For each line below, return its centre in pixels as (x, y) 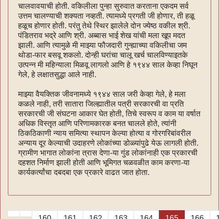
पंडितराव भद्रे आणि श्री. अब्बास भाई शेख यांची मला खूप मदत (102, 35)
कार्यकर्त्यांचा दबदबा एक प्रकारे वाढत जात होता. (84, 172)
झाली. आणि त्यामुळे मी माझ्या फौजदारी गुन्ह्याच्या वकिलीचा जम (102, 45)
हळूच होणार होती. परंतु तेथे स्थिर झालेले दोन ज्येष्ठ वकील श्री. (104, 25)
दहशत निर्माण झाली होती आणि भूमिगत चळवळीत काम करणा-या (104, 162)
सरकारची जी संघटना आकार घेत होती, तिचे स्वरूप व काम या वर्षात (109, 113)
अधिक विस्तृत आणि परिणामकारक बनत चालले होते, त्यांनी (97, 123)
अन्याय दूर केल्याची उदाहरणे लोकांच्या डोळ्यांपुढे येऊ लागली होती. (108, 143)
